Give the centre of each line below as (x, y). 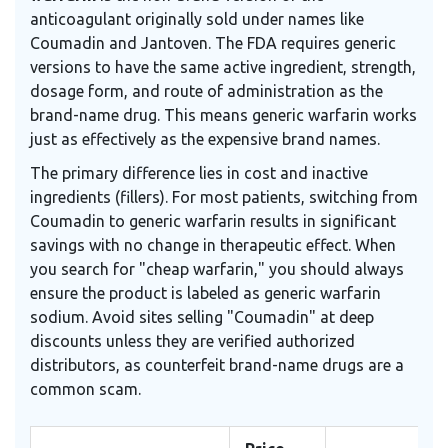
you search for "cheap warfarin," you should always (217, 269)
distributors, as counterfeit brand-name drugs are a (217, 365)
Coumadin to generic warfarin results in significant (213, 221)
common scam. (85, 389)
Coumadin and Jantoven (119, 43)
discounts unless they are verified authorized (192, 341)
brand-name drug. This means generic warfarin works (223, 115)
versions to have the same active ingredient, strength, (223, 67)
